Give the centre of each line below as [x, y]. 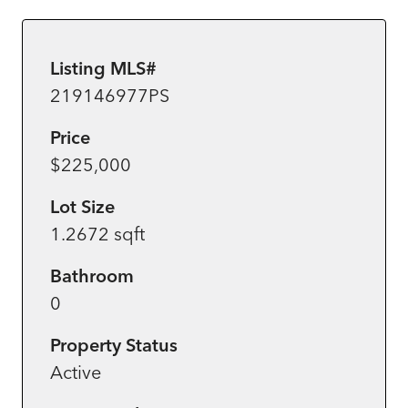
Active [76, 372]
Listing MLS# [103, 67]
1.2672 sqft [97, 233]
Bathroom [92, 275]
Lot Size [82, 206]
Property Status [114, 344]
